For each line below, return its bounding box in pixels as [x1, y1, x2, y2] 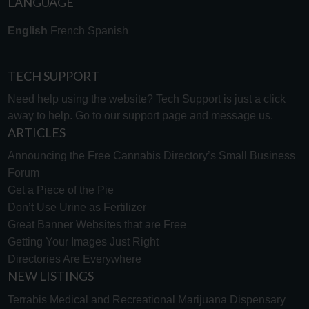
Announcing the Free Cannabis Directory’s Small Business [7, 150, 295, 162]
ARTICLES [7, 124, 66, 140]
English [7, 25, 48, 37]
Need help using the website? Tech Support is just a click [7, 92, 286, 105]
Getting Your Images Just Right [7, 236, 159, 248]
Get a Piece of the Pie [7, 184, 114, 197]
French [50, 25, 85, 37]
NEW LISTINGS [7, 268, 94, 284]
